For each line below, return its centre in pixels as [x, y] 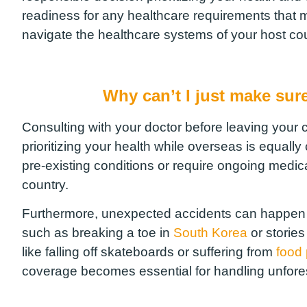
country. [45, 184]
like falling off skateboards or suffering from [149, 252]
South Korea [210, 233]
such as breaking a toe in [98, 233]
